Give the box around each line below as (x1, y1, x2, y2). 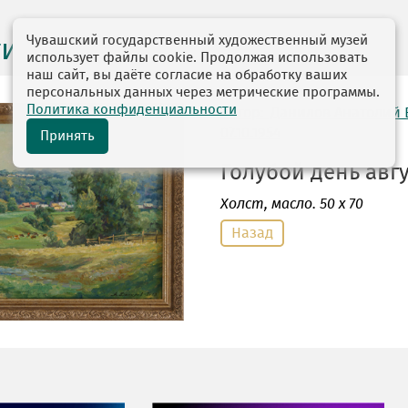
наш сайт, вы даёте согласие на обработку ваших (26, 68, 347, 82)
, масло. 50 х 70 (264, 197, 363, 211)
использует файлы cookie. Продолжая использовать (26, 51, 368, 65)
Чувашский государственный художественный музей (26, 34, 368, 47)
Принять (40, 129, 95, 143)
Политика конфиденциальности (26, 103, 237, 117)
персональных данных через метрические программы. (26, 86, 380, 99)
